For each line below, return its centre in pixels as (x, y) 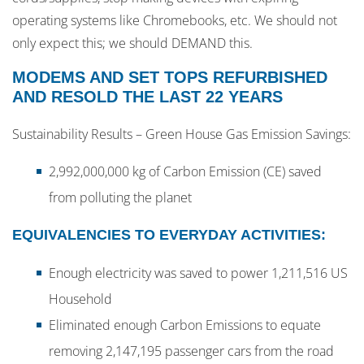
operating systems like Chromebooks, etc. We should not (175, 21)
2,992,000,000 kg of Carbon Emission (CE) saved (185, 172)
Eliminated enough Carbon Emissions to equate (185, 325)
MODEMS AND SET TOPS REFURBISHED (170, 78)
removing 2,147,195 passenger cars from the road (191, 351)
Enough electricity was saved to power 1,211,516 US (198, 273)
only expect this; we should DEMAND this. (132, 43)
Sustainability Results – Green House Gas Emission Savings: (182, 134)
